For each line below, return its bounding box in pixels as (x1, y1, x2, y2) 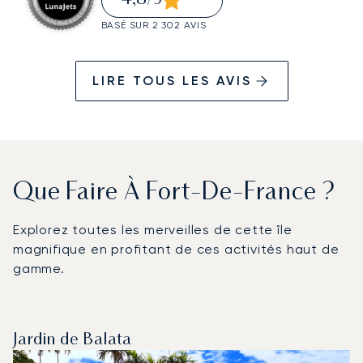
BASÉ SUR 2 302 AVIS (100, 19, 207, 31)
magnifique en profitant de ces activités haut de (13, 241, 340, 257)
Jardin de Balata (13, 331, 132, 348)
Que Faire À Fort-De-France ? (13, 181, 335, 205)
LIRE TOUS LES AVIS (92, 72, 252, 88)
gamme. (13, 260, 65, 276)
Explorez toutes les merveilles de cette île (13, 221, 293, 237)
